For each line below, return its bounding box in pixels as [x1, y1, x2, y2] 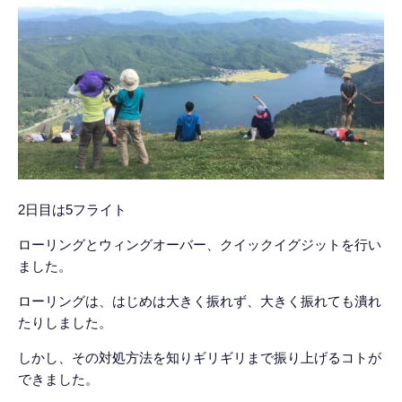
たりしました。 [18, 315, 112, 330]
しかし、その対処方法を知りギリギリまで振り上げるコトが [18, 350, 381, 365]
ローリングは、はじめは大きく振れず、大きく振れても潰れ [18, 293, 381, 309]
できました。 [18, 371, 99, 387]
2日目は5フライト [18, 202, 127, 217]
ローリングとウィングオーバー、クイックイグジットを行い [18, 237, 381, 252]
